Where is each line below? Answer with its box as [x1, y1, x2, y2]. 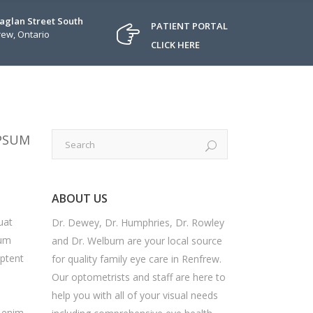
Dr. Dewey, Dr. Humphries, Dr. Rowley [51, 216, 224, 229]
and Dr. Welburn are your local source [51, 234, 222, 247]
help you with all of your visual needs [51, 289, 218, 302]
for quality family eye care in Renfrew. [51, 252, 221, 265]
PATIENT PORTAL [151, 20, 228, 32]
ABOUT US [51, 191, 108, 206]
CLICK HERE [151, 38, 200, 51]
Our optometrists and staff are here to [51, 270, 226, 284]
